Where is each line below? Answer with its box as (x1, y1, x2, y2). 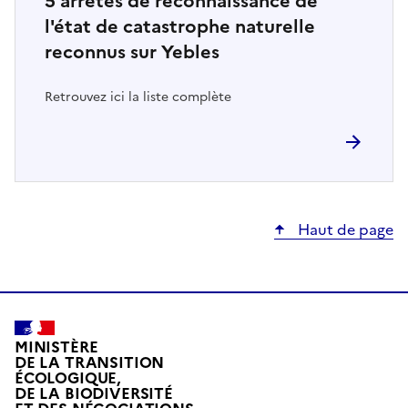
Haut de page (294, 218, 393, 240)
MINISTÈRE (15, 336, 98, 359)
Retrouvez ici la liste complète (45, 87, 231, 107)
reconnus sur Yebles (45, 37, 219, 66)
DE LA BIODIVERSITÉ (15, 382, 173, 405)
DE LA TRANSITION (15, 352, 165, 374)
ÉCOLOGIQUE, (15, 367, 122, 390)
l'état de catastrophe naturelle (45, 12, 315, 40)
